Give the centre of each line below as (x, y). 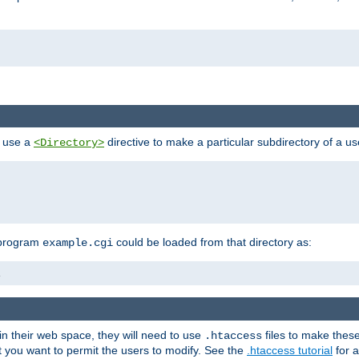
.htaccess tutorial (290, 350)
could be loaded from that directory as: (212, 242)
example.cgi (78, 243)
